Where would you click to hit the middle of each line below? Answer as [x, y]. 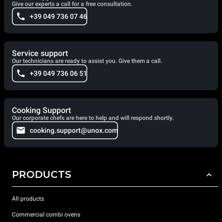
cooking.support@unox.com [74, 131]
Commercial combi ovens [46, 214]
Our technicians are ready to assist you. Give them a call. [87, 61]
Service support [40, 54]
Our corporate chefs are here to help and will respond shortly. [93, 118]
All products [28, 198]
